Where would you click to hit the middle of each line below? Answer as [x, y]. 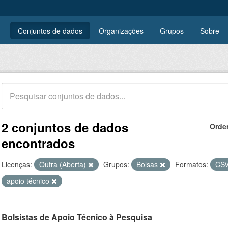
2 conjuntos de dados [65, 127]
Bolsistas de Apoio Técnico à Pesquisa [77, 217]
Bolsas [148, 164]
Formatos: [192, 164]
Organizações [121, 31]
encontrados [38, 143]
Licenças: [17, 164]
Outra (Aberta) [64, 164]
